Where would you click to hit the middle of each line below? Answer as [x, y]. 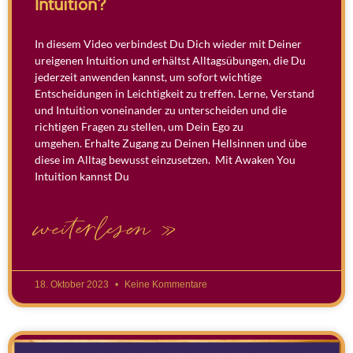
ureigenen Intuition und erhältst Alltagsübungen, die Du [170, 60]
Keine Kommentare [165, 284]
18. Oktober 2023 [73, 284]
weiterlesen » [106, 229]
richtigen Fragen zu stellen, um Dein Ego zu [139, 126]
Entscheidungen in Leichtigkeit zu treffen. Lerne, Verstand [175, 93]
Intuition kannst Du [82, 176]
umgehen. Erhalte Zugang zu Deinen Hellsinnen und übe [171, 143]
